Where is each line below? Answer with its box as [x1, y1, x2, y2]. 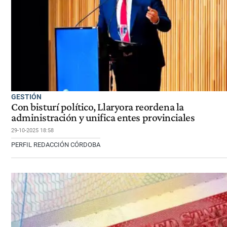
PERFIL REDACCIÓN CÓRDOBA [11, 141, 100, 149]
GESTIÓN [11, 93, 42, 101]
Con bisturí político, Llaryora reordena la [11, 101, 184, 113]
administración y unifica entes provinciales [11, 111, 195, 124]
